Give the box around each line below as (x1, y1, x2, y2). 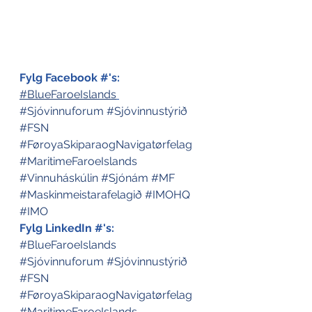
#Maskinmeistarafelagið (19, 188, 142, 201)
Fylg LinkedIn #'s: (19, 221, 114, 235)
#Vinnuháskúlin (19, 171, 98, 185)
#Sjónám (101, 171, 148, 185)
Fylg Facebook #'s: (19, 71, 120, 84)
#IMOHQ (145, 188, 190, 201)
